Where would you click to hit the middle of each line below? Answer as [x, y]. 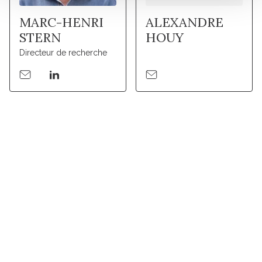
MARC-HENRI [61, 23]
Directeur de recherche [63, 53]
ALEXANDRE [184, 23]
